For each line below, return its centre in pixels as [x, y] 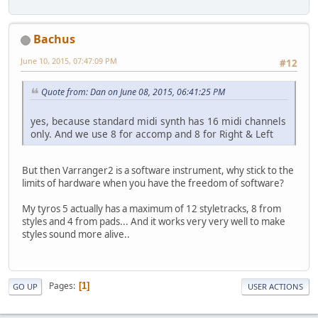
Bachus [54, 39]
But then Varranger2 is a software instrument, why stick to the [158, 171]
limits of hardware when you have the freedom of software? [156, 183]
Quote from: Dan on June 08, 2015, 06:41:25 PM [133, 92]
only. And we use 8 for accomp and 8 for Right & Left [152, 134]
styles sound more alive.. [76, 235]
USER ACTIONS [275, 286]
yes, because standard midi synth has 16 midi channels [158, 121]
